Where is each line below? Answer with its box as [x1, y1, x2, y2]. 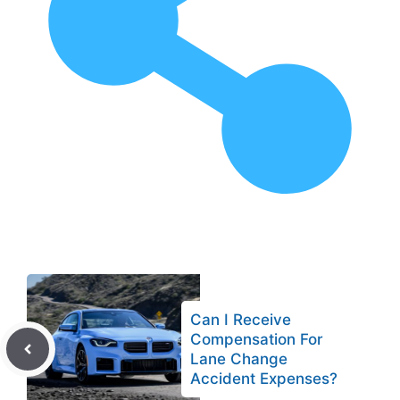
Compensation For [190, 329, 323, 348]
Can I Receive [190, 310, 291, 329]
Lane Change [190, 349, 287, 368]
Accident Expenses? [190, 369, 337, 387]
